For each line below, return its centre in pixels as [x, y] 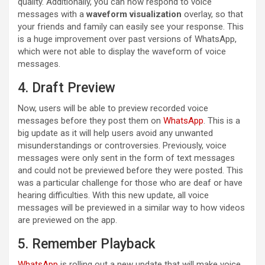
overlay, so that [212, 14]
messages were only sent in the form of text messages [126, 158]
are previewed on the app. [67, 220]
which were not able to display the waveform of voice [122, 51]
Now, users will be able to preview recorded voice [113, 108]
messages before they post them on [91, 120]
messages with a [52, 14]
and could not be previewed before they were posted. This [130, 170]
